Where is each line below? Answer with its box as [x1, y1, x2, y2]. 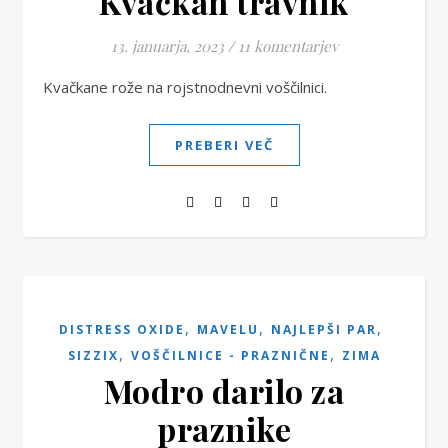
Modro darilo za [103, 369, 345, 412]
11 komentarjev [237, 36, 338, 56]
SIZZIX [67, 347, 119, 364]
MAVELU [197, 321, 259, 338]
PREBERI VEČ [174, 136, 274, 154]
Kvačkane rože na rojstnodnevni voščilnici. [53, 77, 327, 97]
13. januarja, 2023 [110, 36, 224, 56]
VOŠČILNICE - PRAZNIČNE [130, 347, 330, 364]
